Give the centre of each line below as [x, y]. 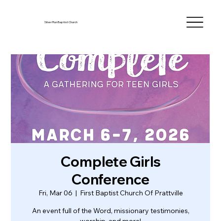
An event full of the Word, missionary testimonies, [110, 211]
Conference [110, 179]
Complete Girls [110, 162]
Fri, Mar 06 [55, 193]
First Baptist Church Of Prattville [131, 193]
